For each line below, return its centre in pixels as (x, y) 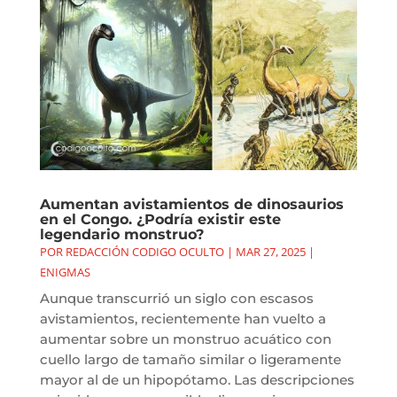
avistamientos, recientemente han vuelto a (183, 319)
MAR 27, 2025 (270, 252)
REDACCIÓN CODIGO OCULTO (144, 252)
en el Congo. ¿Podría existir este (160, 220)
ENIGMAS (65, 272)
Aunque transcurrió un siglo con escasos (176, 299)
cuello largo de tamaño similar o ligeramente (190, 360)
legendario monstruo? (121, 235)
